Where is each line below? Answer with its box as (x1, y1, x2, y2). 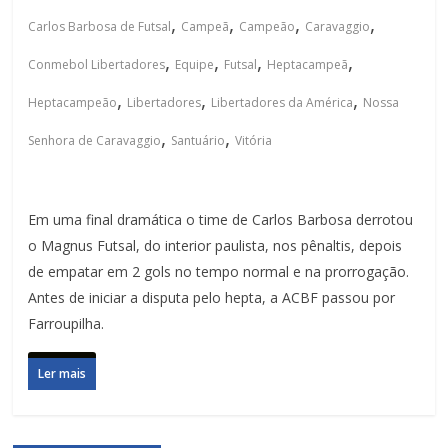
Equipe (175, 56, 215, 74)
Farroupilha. (28, 314, 105, 334)
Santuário (171, 132, 226, 150)
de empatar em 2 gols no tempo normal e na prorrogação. (28, 262, 410, 282)
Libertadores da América (211, 94, 354, 112)
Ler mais (38, 365, 87, 383)
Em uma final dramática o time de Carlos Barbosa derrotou (28, 210, 414, 230)
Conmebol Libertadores (28, 56, 166, 74)
